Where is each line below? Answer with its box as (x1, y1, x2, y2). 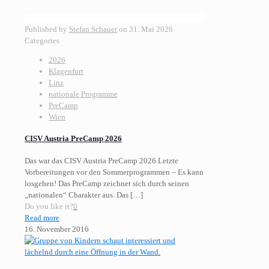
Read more (25, 213, 59, 222)
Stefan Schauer (69, 25, 117, 34)
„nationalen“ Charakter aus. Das (25, 190, 128, 199)
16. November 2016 (25, 224, 89, 234)
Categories (25, 36, 59, 46)
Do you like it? (25, 201, 73, 211)
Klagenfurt (49, 67, 83, 76)
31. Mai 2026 (129, 25, 173, 34)
